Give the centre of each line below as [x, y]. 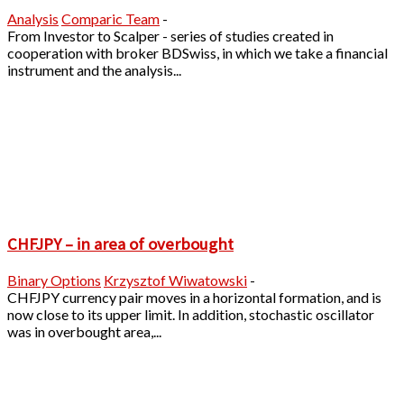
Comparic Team [110, 19]
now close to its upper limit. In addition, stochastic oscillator [191, 314]
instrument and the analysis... [94, 70]
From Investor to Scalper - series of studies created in [170, 36]
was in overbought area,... [84, 331]
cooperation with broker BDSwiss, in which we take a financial [197, 53]
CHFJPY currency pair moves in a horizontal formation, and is [194, 297]
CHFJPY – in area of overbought [120, 243]
